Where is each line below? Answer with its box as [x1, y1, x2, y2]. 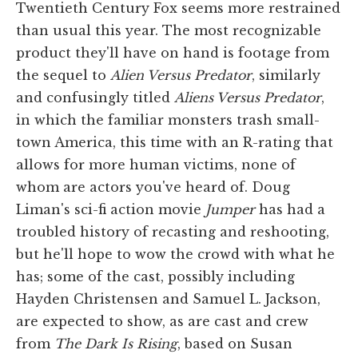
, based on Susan [177, 335, 292, 352]
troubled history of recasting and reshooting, [16, 223, 329, 240]
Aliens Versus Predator [174, 89, 321, 105]
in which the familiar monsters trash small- [16, 111, 320, 128]
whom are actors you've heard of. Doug [16, 178, 290, 195]
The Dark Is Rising [54, 335, 177, 352]
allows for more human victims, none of [16, 156, 296, 173]
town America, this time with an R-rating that [16, 133, 333, 150]
